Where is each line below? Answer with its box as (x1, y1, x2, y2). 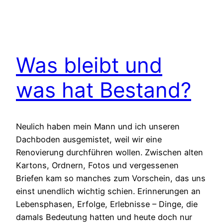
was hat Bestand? (16, 77, 191, 103)
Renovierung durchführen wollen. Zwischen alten (16, 147, 203, 158)
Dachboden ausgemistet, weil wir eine (16, 134, 162, 145)
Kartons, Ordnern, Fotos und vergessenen (16, 160, 179, 171)
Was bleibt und (16, 52, 162, 78)
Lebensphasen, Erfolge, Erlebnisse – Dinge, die (16, 199, 198, 210)
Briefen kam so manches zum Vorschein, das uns (16, 173, 206, 184)
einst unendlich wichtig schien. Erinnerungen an (16, 186, 201, 197)
